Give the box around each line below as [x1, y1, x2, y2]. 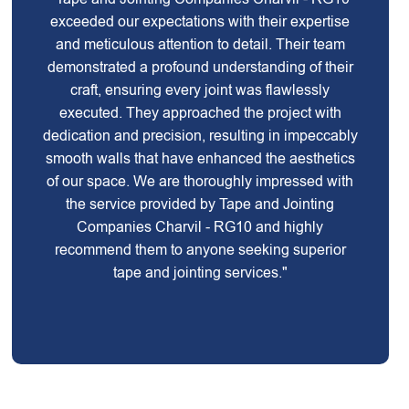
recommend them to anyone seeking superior [54, 242, 346, 257]
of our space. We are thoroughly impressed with [47, 173, 354, 189]
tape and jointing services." [112, 265, 288, 280]
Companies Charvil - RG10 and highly [77, 219, 324, 235]
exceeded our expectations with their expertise [50, 14, 351, 29]
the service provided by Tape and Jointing [66, 196, 335, 212]
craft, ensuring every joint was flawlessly [70, 82, 330, 98]
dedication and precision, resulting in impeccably [42, 128, 358, 143]
